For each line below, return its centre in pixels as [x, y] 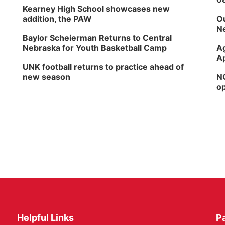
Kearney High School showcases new [96, 9]
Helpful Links [46, 218]
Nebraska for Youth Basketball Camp [95, 48]
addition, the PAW [58, 19]
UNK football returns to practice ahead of [103, 67]
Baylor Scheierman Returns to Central [97, 38]
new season [47, 77]
